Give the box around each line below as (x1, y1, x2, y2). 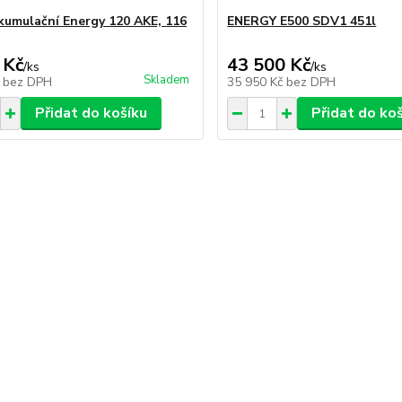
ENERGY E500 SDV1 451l (227, 13, 377, 30)
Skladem (144, 72, 190, 88)
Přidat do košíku (34, 103, 147, 123)
